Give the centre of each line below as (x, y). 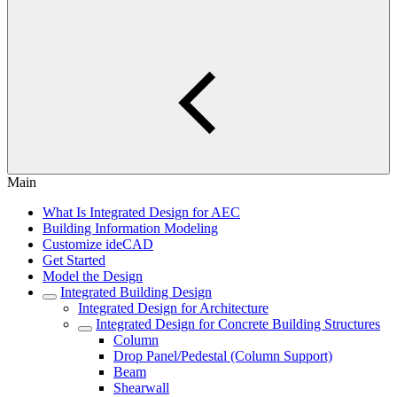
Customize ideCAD (98, 244)
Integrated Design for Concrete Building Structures (238, 324)
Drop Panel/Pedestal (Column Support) (223, 356)
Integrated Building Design (136, 292)
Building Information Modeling (130, 228)
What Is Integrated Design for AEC (141, 212)
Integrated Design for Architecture (173, 308)
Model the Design (93, 276)
